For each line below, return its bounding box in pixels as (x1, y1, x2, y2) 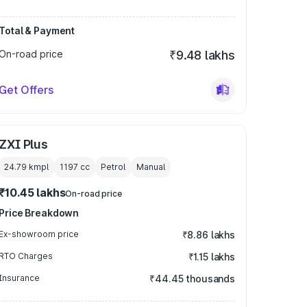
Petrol (101, 162, 126, 172)
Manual (136, 162, 166, 172)
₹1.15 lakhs (188, 251, 235, 262)
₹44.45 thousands (149, 273, 235, 284)
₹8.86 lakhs (182, 229, 235, 241)
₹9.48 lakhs (169, 48, 235, 62)
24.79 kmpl (4, 162, 49, 172)
